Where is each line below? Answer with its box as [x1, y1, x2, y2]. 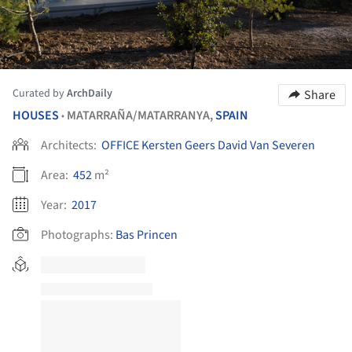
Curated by [13, 86, 67, 102]
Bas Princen [115, 226, 178, 244]
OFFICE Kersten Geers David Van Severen [101, 137, 315, 155]
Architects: [41, 137, 99, 155]
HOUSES [13, 107, 59, 125]
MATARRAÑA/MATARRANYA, [67, 107, 215, 125]
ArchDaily [67, 86, 112, 102]
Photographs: [41, 226, 113, 244]
